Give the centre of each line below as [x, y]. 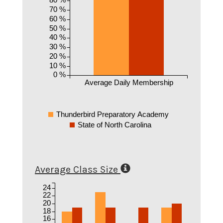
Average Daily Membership [129, 82]
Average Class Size [76, 169]
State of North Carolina [115, 124]
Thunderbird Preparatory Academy [112, 114]
